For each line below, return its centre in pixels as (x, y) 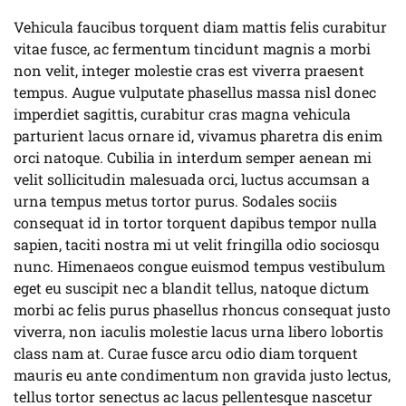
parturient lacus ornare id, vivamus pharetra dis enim (198, 135)
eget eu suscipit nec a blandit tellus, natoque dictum (191, 288)
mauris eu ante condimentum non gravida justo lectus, (202, 375)
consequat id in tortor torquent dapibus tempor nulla (195, 222)
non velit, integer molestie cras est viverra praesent (189, 70)
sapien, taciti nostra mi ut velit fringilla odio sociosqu (197, 244)
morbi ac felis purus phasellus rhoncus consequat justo (202, 309)
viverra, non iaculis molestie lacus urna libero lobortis (198, 331)
